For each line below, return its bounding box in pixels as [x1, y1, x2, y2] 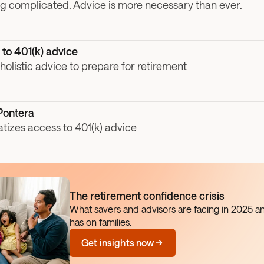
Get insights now [81, 237, 154, 248]
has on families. [70, 216, 131, 227]
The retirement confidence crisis [70, 189, 225, 202]
